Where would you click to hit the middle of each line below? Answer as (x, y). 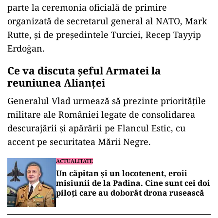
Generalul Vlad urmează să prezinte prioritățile (107, 101)
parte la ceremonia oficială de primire (87, 7)
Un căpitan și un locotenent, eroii (122, 173)
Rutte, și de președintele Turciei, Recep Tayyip (104, 35)
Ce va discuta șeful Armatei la (84, 71)
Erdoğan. (26, 48)
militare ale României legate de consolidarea (101, 114)
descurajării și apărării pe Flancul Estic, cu (96, 128)
